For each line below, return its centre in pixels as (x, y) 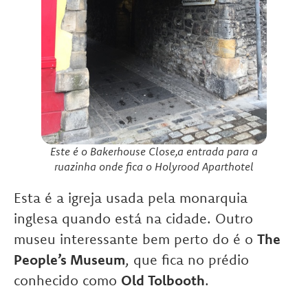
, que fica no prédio (187, 260)
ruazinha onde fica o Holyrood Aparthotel (154, 167)
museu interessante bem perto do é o (135, 239)
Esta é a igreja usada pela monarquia (131, 198)
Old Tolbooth (163, 280)
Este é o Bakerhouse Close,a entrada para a (154, 152)
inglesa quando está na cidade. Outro (133, 219)
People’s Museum (69, 260)
